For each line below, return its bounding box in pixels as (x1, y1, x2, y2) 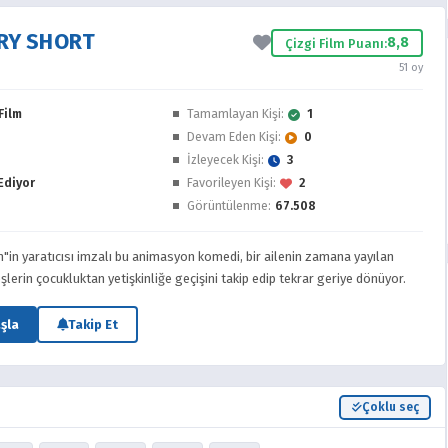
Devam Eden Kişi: (187, 129, 281, 144)
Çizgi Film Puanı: (285, 35, 387, 51)
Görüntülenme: (187, 198, 271, 213)
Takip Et (68, 317, 118, 332)
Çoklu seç (361, 400, 419, 414)
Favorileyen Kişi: (187, 175, 276, 190)
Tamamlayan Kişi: (187, 106, 284, 121)
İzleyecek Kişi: (187, 152, 264, 167)
